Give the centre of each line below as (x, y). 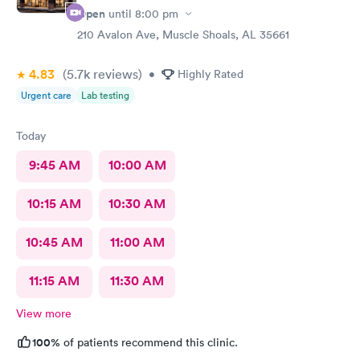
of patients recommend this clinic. (149, 342)
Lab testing (105, 95)
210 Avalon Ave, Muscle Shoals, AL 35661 (183, 35)
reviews (114, 74)
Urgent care (46, 95)
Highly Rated (211, 74)
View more (44, 313)
